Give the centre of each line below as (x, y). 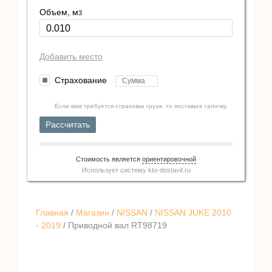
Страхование (82, 80)
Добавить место (71, 56)
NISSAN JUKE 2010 (193, 212)
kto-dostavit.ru (169, 170)
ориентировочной (169, 159)
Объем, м (59, 12)
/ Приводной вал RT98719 (114, 225)
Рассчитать (68, 124)
